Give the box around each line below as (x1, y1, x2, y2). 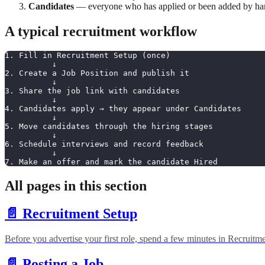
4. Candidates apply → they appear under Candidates (5, 104, 241, 114)
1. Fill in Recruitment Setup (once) (5, 51, 170, 60)
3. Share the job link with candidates (5, 86, 180, 96)
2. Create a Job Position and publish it (5, 69, 189, 78)
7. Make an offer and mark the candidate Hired (5, 157, 218, 167)
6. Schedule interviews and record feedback (5, 140, 203, 149)
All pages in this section (5, 178, 147, 194)
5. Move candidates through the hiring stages (5, 122, 213, 131)
